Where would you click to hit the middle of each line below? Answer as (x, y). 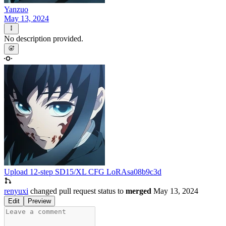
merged (138, 191)
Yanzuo (16, 9)
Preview (39, 201)
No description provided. (44, 39)
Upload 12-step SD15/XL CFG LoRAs (67, 172)
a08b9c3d (146, 172)
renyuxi (16, 191)
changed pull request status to (78, 191)
